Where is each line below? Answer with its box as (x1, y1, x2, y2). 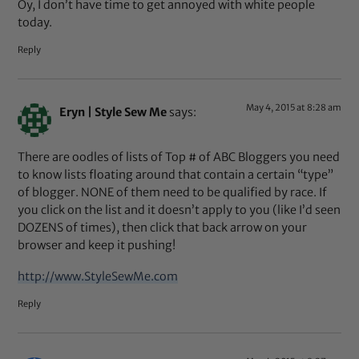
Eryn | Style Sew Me (59, 104, 167, 119)
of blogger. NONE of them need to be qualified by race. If (18, 185, 328, 200)
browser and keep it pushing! (18, 238, 176, 253)
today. (18, 15, 53, 30)
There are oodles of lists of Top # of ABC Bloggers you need (18, 150, 341, 165)
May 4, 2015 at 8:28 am (245, 101, 341, 113)
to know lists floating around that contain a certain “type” (18, 167, 334, 183)
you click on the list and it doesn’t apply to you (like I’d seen (18, 203, 341, 218)
